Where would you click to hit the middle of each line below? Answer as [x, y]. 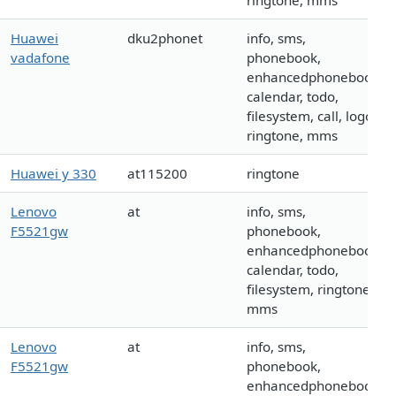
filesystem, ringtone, [310, 289]
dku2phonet [165, 38]
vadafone [40, 58]
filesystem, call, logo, [312, 116]
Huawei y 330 [53, 174]
